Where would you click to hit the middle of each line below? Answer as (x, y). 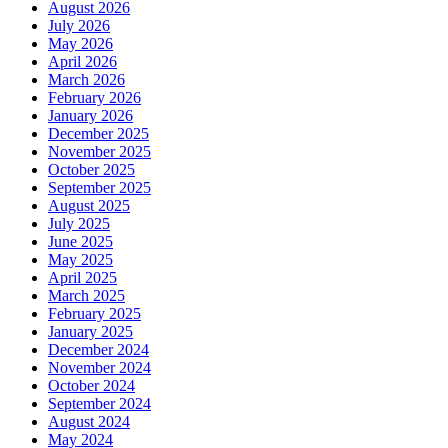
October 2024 (91, 386)
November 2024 (99, 368)
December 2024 (98, 350)
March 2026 (86, 80)
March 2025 (86, 296)
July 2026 (79, 26)
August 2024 (89, 422)
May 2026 (80, 44)
